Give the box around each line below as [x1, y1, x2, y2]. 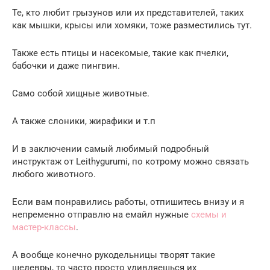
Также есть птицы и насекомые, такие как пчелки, [12, 47, 228, 58]
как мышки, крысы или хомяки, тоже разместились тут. [12, 19, 252, 31]
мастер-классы [12, 221, 76, 233]
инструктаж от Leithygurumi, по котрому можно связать [12, 155, 249, 167]
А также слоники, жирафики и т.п [12, 115, 155, 127]
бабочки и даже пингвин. [12, 60, 120, 71]
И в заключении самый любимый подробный [12, 143, 209, 154]
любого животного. [12, 168, 96, 180]
